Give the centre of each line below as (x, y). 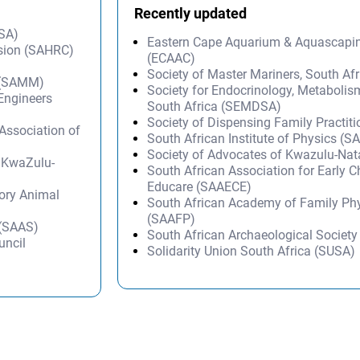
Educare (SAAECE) (200, 186)
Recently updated (191, 13)
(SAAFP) (172, 219)
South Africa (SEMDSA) (215, 106)
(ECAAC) (172, 58)
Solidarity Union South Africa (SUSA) (252, 251)
